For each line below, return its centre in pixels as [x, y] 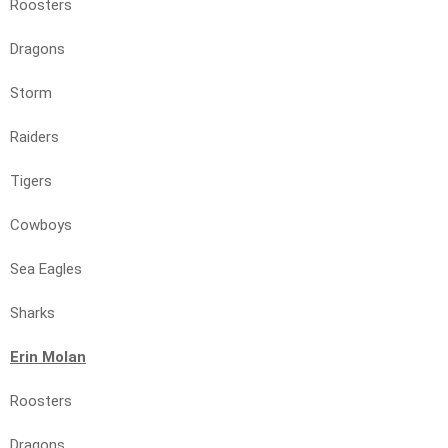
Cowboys [41, 225]
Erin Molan [48, 357]
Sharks [32, 313]
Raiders [34, 137]
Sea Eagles [46, 269]
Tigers [31, 181]
